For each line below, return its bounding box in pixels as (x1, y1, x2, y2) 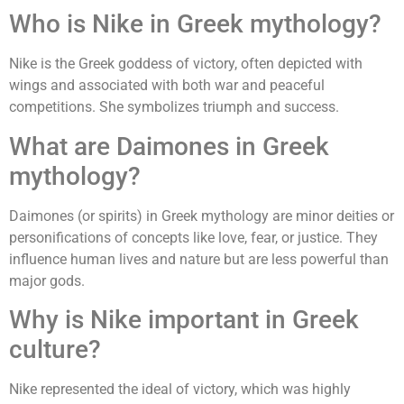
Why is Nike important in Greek (9, 304, 359, 335)
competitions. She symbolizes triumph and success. (9, 98, 339, 116)
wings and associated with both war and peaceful (9, 77, 325, 95)
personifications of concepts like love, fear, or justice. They (9, 228, 378, 246)
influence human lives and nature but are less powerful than (9, 250, 389, 268)
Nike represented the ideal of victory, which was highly (9, 380, 351, 398)
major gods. (9, 271, 85, 289)
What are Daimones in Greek (9, 131, 329, 161)
